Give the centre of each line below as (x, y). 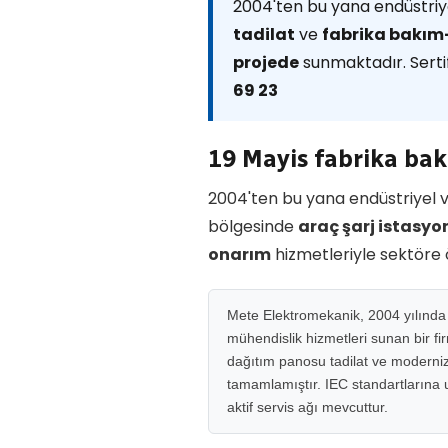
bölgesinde (253, 226)
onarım (239, 254)
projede (266, 62)
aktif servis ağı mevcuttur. (307, 407)
